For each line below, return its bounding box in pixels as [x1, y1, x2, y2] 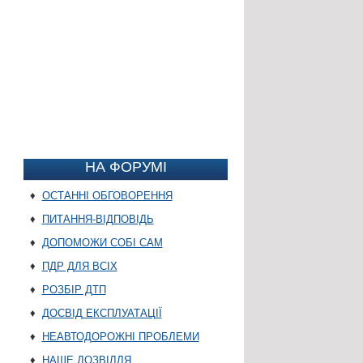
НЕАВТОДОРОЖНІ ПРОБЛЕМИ [41, 331, 199, 344]
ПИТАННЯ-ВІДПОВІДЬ [41, 213, 154, 226]
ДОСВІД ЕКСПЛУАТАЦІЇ [41, 307, 162, 320]
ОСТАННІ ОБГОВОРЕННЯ [41, 190, 173, 203]
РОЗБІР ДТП [41, 284, 106, 297]
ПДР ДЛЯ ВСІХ [41, 260, 117, 273]
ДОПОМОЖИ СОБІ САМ [41, 237, 163, 250]
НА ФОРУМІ [85, 159, 168, 176]
